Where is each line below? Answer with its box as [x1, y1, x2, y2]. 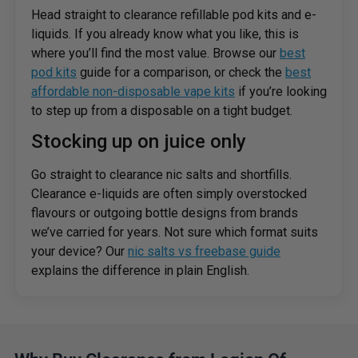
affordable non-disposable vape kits [30, 84, 235, 100]
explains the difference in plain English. [30, 263, 249, 279]
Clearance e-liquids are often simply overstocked [30, 186, 307, 202]
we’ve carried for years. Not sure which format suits [30, 225, 318, 241]
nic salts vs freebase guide [127, 244, 280, 260]
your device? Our [30, 244, 128, 260]
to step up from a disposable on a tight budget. [30, 103, 292, 119]
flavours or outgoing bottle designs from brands [30, 205, 298, 221]
